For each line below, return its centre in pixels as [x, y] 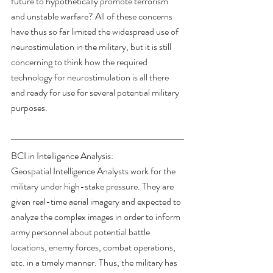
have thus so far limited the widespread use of [96, 32]
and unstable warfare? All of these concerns [93, 16]
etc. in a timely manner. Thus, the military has [95, 263]
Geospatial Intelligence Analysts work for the [94, 171]
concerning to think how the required [80, 62]
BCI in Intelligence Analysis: [62, 156]
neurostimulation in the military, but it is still [92, 47]
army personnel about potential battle [81, 232]
